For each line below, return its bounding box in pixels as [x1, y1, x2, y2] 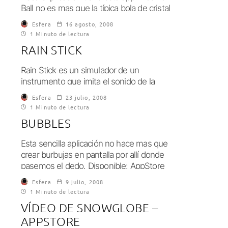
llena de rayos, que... [21, 14, 96, 24]
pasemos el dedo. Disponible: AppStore [21, 161, 164, 171]
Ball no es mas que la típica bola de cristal [21, 3, 170, 13]
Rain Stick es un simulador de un [21, 65, 139, 75]
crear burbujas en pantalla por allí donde [21, 150, 164, 160]
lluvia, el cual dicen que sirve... [21, 88, 130, 98]
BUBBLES [21, 116, 71, 130]
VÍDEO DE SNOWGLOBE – [21, 201, 158, 215]
